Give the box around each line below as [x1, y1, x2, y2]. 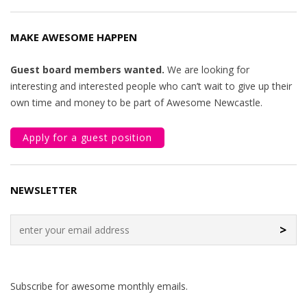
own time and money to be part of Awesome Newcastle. [10, 96, 262, 109]
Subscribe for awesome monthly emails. [10, 280, 188, 293]
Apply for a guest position [23, 131, 152, 144]
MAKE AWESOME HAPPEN [10, 30, 137, 44]
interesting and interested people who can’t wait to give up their [10, 79, 292, 93]
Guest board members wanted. [10, 63, 164, 76]
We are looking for [164, 63, 249, 76]
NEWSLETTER [10, 183, 77, 197]
